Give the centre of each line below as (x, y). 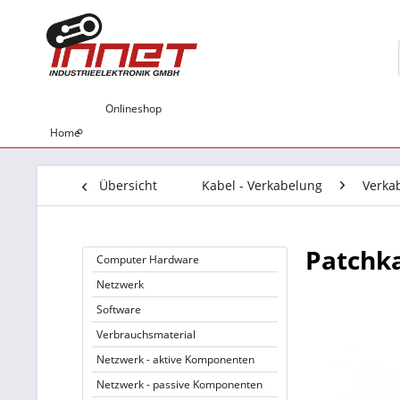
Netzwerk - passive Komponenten (179, 384)
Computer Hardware (148, 259)
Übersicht (128, 185)
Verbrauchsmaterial (146, 334)
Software (119, 309)
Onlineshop (133, 108)
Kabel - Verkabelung (262, 185)
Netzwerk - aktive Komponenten (175, 359)
